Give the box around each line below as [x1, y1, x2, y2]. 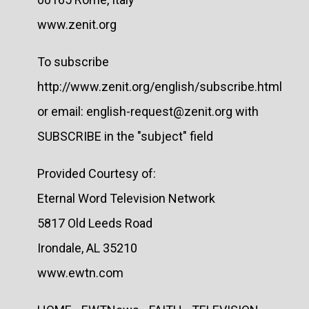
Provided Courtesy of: [37, 166, 156, 181]
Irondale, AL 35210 [37, 240, 137, 255]
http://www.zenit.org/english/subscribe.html [37, 79, 282, 94]
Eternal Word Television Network [37, 190, 215, 206]
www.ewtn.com [37, 265, 123, 280]
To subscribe [37, 54, 109, 69]
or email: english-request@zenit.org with [37, 103, 259, 119]
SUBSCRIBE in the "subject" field [37, 128, 213, 143]
